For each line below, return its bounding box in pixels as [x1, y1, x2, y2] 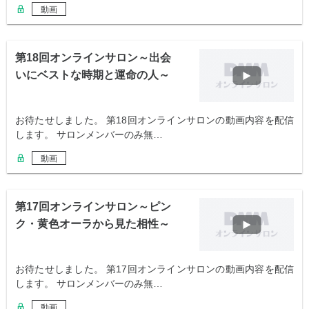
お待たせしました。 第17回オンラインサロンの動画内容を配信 [15, 263, 294, 275]
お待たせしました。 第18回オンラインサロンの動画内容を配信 [15, 114, 294, 126]
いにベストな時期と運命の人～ [15, 69, 170, 81]
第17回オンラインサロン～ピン [15, 201, 171, 213]
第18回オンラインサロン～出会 [15, 52, 171, 64]
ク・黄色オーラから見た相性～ [15, 218, 170, 230]
